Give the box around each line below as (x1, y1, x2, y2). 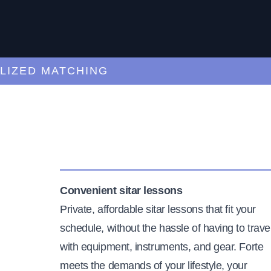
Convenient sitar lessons (60, 184, 183, 197)
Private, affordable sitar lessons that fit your (60, 203, 256, 215)
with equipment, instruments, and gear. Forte (60, 240, 264, 253)
